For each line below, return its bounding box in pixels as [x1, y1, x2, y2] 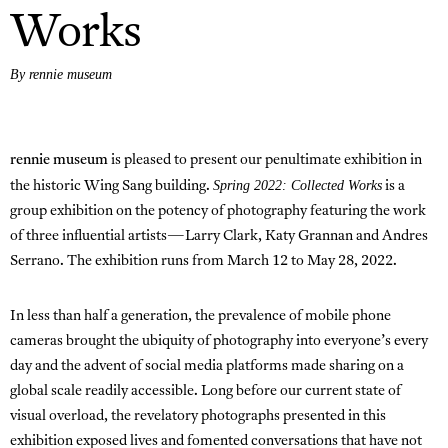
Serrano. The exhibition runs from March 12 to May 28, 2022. [10, 253, 397, 269]
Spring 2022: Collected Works [213, 177, 382, 193]
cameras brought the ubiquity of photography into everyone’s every [10, 333, 428, 349]
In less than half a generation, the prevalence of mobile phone [10, 308, 391, 324]
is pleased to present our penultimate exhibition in [108, 152, 422, 168]
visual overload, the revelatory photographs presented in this [10, 408, 386, 424]
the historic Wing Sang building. [10, 178, 213, 194]
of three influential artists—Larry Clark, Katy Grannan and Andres [10, 228, 428, 244]
